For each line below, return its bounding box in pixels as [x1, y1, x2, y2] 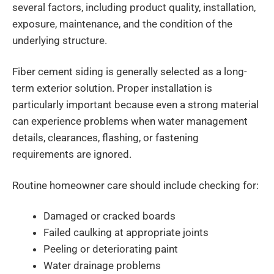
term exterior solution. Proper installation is [12, 81, 212, 94]
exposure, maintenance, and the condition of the [12, 18, 232, 31]
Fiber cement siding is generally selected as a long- [12, 65, 247, 78]
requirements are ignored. [12, 147, 131, 160]
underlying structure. [12, 34, 107, 47]
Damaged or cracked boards [43, 210, 176, 223]
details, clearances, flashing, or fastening [12, 131, 199, 144]
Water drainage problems [43, 259, 161, 272]
